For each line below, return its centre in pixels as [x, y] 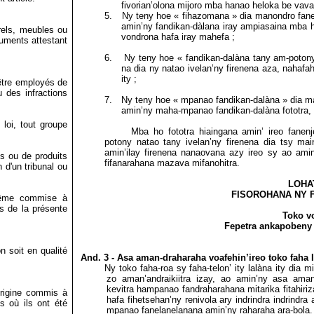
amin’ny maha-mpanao [167, 110]
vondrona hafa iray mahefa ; [178, 37]
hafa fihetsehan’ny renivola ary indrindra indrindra [207, 300]
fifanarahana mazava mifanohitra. [172, 163]
